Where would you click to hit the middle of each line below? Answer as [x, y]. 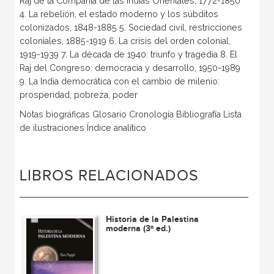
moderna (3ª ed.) [139, 228]
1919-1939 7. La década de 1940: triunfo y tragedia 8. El [128, 54]
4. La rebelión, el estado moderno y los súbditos [119, 14]
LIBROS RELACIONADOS [109, 176]
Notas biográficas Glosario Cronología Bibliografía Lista [130, 114]
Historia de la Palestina [153, 219]
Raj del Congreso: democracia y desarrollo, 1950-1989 [130, 68]
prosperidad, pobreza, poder [78, 94]
